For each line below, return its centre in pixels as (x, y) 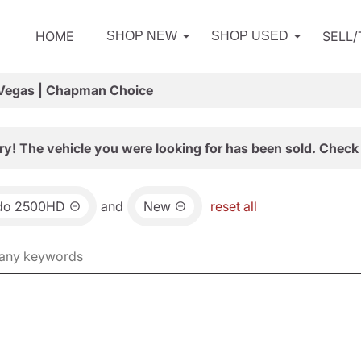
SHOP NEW (142, 36)
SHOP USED (250, 36)
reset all (234, 206)
